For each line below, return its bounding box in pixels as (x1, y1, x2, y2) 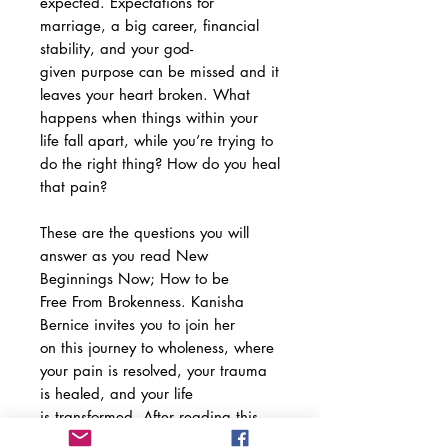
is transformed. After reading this (40, 406, 258, 426)
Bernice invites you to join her (40, 314, 235, 334)
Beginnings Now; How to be (40, 268, 229, 288)
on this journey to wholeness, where (40, 337, 274, 357)
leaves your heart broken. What (40, 84, 250, 104)
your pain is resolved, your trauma (40, 360, 267, 380)
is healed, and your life (40, 383, 193, 403)
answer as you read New (40, 245, 208, 265)
